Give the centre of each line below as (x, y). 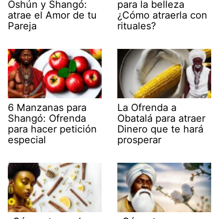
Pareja (22, 26)
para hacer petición (52, 129)
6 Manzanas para (47, 108)
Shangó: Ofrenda (47, 119)
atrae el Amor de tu (52, 15)
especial (27, 140)
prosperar (139, 140)
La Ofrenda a (147, 108)
